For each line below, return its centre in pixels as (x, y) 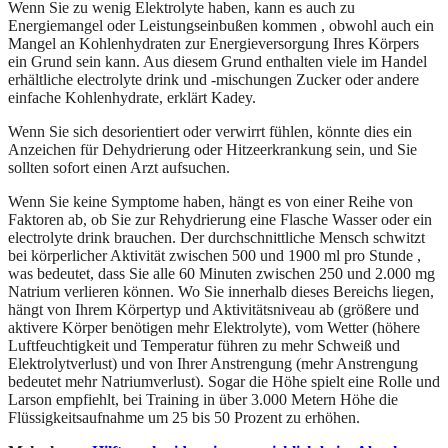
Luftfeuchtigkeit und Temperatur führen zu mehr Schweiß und (204, 345)
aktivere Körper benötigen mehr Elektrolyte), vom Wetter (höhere (214, 327)
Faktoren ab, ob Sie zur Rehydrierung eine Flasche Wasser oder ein (220, 219)
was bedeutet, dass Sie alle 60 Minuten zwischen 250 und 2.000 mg (221, 273)
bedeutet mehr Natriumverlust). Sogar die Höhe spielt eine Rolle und (224, 381)
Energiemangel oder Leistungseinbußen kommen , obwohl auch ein (221, 25)
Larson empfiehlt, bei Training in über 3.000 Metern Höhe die (203, 399)
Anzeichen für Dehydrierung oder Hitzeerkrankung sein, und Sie (212, 149)
